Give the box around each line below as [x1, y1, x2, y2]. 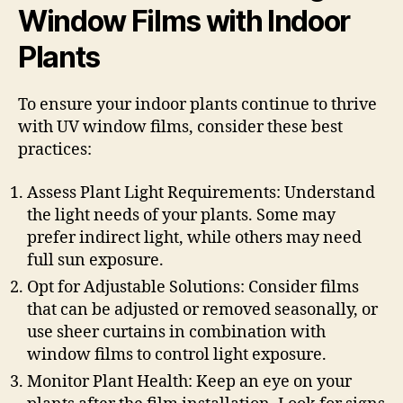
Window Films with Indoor [18, 4, 351, 39]
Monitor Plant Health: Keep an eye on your [27, 371, 352, 392]
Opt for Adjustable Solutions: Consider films [27, 276, 359, 298]
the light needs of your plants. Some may [27, 204, 336, 226]
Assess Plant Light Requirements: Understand [27, 182, 375, 203]
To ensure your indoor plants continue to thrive [18, 94, 377, 115]
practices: [18, 139, 92, 160]
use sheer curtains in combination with [27, 321, 326, 343]
